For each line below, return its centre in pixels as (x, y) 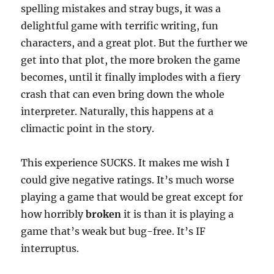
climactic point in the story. (88, 128)
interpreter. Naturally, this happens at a (117, 111)
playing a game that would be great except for (132, 197)
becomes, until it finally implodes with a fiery (131, 77)
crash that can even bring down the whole (123, 94)
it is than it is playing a (178, 214)
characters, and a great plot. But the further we (135, 43)
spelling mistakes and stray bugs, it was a (121, 9)
